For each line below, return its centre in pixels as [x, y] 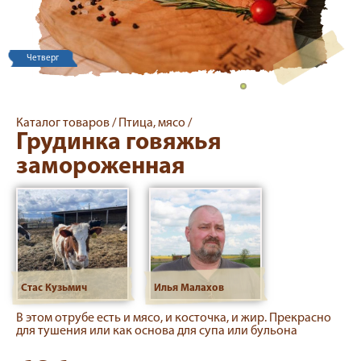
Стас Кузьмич [54, 288]
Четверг [43, 58]
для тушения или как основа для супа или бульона [157, 331]
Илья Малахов [189, 288]
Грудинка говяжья [119, 143]
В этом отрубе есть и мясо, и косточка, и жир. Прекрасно [174, 318]
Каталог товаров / [67, 123]
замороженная [101, 167]
